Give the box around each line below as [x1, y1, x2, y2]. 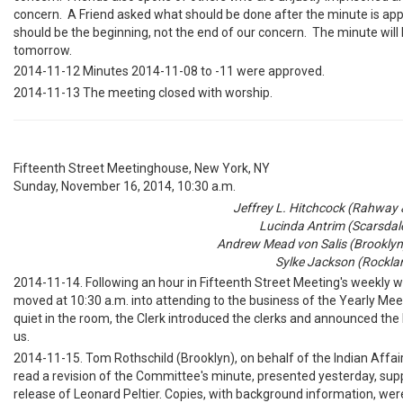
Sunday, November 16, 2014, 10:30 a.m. [13, 179, 236, 194]
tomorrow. [13, 42, 72, 58]
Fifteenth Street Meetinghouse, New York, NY [13, 161, 270, 176]
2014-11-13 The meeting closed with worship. [13, 85, 273, 100]
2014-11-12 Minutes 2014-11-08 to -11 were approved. [13, 64, 325, 79]
